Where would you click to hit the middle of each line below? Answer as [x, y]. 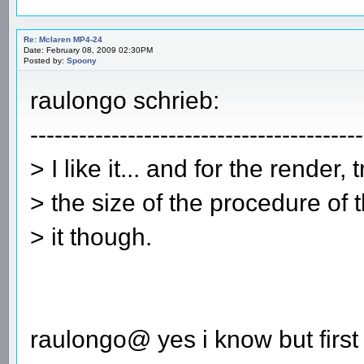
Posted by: [45, 60]
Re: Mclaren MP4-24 [63, 39]
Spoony [82, 60]
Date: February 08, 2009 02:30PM [88, 50]
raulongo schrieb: [125, 100]
